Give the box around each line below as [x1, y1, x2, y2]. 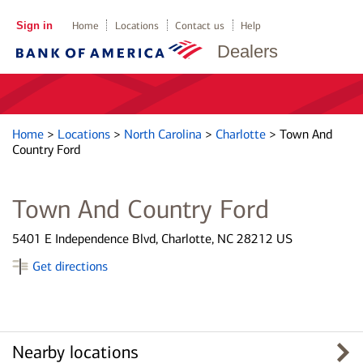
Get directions [32, 258, 108, 274]
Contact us [175, 19, 225, 32]
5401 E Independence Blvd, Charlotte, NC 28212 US [12, 231, 293, 246]
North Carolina [124, 126, 205, 142]
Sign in [15, 19, 53, 32]
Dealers [217, 41, 278, 62]
